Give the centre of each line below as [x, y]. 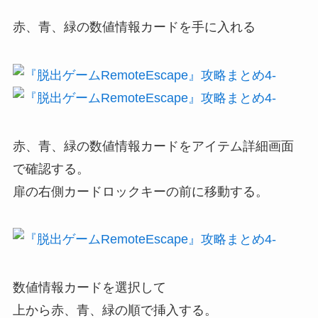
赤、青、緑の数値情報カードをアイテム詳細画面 [153, 146]
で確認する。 [51, 169]
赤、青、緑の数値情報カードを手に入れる [134, 27]
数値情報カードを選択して [89, 288]
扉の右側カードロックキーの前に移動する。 [140, 191]
